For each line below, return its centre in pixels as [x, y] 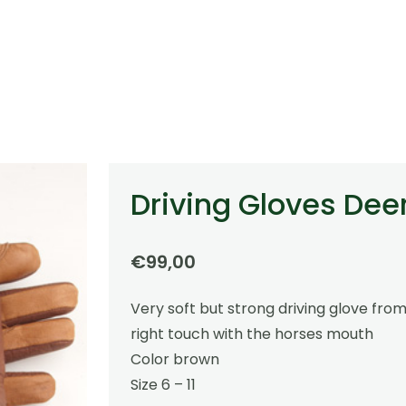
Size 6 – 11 [163, 384]
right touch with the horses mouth [251, 333]
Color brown [174, 359]
